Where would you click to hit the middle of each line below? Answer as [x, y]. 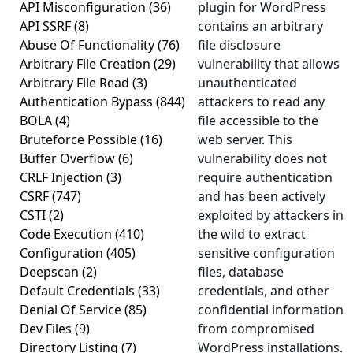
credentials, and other [264, 291]
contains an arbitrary [260, 26]
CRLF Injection [63, 177]
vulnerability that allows [269, 64]
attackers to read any [261, 102]
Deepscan [51, 272]
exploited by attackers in [271, 215]
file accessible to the [258, 121]
